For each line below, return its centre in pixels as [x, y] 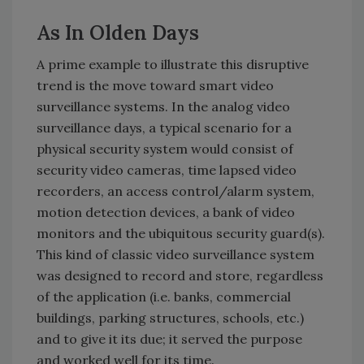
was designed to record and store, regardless [180, 275]
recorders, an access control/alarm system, [175, 191]
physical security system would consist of [165, 148]
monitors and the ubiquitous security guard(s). [181, 233]
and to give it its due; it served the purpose [169, 338]
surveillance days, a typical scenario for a [164, 127]
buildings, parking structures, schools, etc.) [170, 317]
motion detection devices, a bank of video [166, 212]
